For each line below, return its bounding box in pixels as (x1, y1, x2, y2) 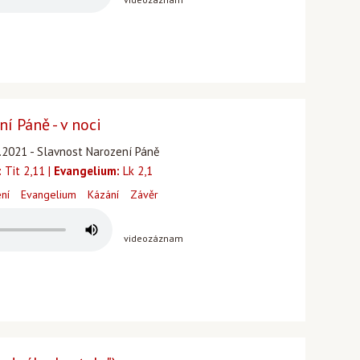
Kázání (88, 187, 119, 202)
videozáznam (124, 232, 183, 244)
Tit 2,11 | (2, 163, 54, 178)
